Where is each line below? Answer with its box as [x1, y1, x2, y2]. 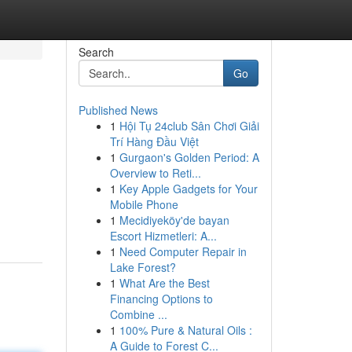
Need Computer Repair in [119, 244, 247, 259]
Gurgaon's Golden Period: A [119, 149, 259, 165]
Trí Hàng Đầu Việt [109, 134, 199, 149]
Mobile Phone [109, 196, 178, 212]
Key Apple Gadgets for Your [119, 181, 258, 196]
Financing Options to [109, 291, 213, 306]
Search [78, 44, 114, 60]
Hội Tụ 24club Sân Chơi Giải [119, 118, 259, 134]
